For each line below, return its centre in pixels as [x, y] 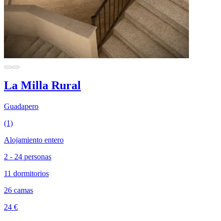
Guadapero [21, 106]
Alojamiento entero [34, 140]
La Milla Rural [42, 85]
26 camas [18, 190]
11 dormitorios [26, 173]
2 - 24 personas [28, 156]
